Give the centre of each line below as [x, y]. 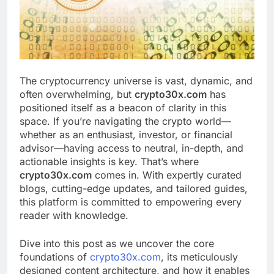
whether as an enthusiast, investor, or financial [126, 134]
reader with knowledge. [74, 215]
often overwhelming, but [77, 94]
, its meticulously [199, 257]
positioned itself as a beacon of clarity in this [123, 107]
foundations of [55, 257]
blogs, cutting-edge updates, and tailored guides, [134, 188]
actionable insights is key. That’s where [109, 161]
